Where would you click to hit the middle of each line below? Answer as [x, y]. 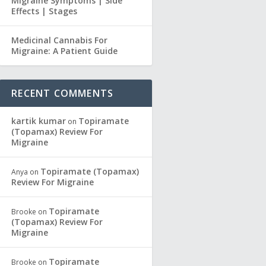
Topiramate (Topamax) [90, 172]
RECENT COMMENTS [63, 94]
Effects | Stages [45, 11]
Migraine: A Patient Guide [65, 51]
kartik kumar [39, 121]
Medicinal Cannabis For [60, 40]
